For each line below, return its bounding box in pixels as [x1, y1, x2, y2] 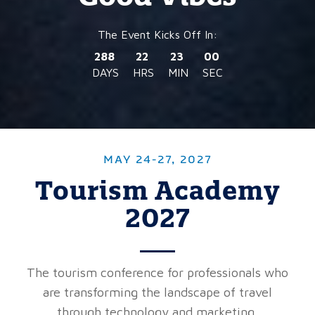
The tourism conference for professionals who [27, 264, 288, 280]
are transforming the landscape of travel [43, 284, 272, 300]
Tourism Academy [34, 174, 281, 206]
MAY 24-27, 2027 [103, 153, 212, 167]
